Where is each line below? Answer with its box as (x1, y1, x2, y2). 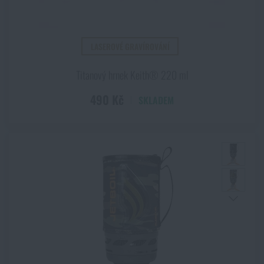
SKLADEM (138, 93, 174, 107)
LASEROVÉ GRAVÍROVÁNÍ (90, 40, 170, 52)
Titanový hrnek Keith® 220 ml (75, 67, 189, 82)
